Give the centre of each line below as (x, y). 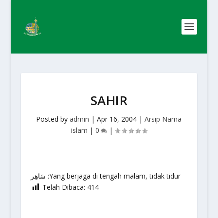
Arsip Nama (163, 119)
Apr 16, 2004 (117, 119)
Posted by (53, 119)
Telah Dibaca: (64, 187)
